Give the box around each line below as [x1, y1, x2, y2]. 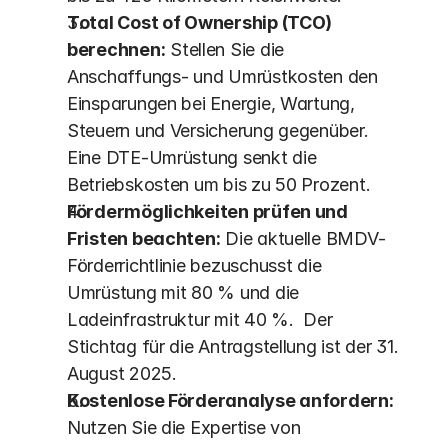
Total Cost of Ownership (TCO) [67, 12, 333, 33]
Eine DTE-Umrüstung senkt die [67, 147, 317, 168]
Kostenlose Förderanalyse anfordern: [67, 390, 394, 411]
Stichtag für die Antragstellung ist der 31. [67, 336, 399, 357]
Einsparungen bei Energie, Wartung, [67, 93, 355, 114]
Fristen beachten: [67, 228, 221, 249]
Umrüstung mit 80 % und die [67, 282, 299, 303]
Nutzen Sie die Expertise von [67, 417, 301, 438]
